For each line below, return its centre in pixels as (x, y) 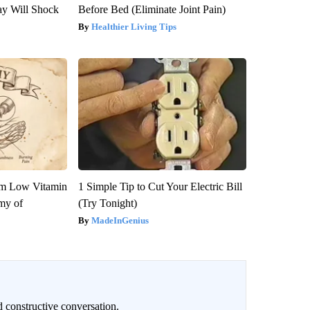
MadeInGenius (120, 221)
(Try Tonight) (107, 203)
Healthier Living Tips (134, 27)
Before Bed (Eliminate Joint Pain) (152, 10)
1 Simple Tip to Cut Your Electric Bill (160, 187)
